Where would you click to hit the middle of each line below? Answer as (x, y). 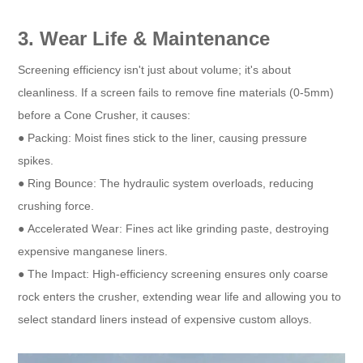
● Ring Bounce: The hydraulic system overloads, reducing (166, 183)
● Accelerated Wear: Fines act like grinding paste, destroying (174, 228)
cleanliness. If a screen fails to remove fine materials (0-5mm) (176, 92)
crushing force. (56, 205)
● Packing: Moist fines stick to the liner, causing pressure (163, 137)
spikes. (36, 160)
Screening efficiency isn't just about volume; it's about (155, 69)
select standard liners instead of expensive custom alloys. (165, 319)
